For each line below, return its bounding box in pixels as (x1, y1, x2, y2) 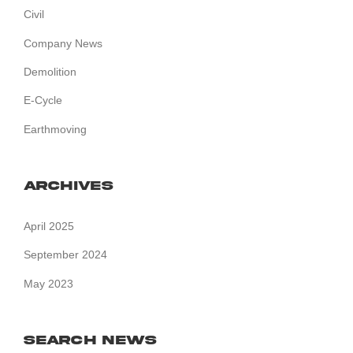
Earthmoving (24, 122, 87, 136)
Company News (24, 36, 102, 50)
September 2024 (24, 248, 107, 262)
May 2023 (24, 277, 73, 290)
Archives (24, 177, 113, 194)
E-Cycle (24, 94, 62, 107)
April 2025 (24, 219, 74, 232)
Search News (24, 332, 158, 348)
